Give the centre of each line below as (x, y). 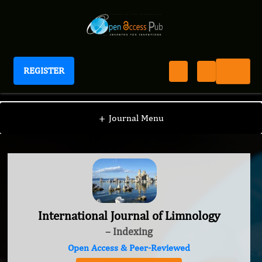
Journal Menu (136, 118)
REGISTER (44, 70)
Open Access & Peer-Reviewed (129, 248)
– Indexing (129, 232)
